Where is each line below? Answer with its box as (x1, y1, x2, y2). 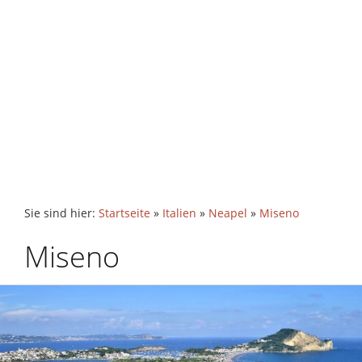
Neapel (208, 206, 247, 221)
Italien (162, 206, 196, 221)
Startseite (99, 206, 150, 221)
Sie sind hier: (24, 206, 99, 221)
